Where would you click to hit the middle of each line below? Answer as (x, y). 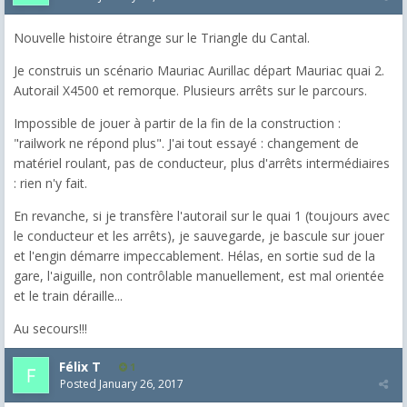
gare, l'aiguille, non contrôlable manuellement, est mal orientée (199, 276)
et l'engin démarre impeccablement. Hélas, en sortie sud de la (194, 256)
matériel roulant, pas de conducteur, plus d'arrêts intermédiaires (202, 163)
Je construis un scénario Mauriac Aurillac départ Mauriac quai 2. (199, 70)
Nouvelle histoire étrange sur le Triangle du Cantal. (162, 38)
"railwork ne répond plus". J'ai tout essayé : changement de (186, 143)
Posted (79, 384)
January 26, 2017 (141, 384)
